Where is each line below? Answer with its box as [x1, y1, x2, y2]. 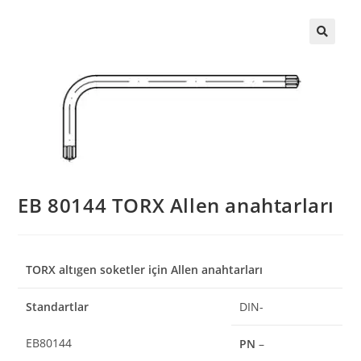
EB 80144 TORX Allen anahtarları [18, 192, 335, 218]
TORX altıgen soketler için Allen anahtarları [26, 262, 263, 277]
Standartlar [26, 299, 89, 314]
